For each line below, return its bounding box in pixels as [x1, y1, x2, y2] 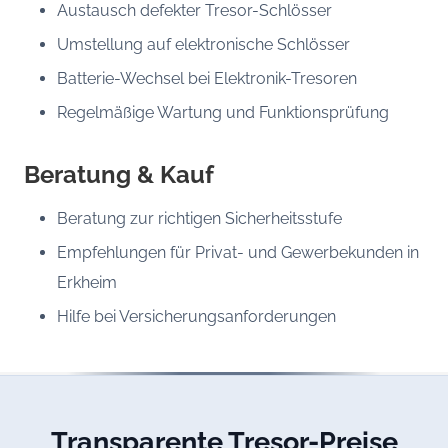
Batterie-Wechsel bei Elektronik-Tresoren [56, 68, 357, 88]
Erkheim [56, 272, 117, 292]
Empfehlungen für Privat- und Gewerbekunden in [56, 242, 419, 262]
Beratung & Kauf [24, 159, 214, 189]
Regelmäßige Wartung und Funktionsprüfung [56, 102, 389, 122]
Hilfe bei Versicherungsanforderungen [56, 306, 336, 326]
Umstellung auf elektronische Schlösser [56, 34, 350, 54]
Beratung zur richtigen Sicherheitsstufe [56, 208, 342, 228]
